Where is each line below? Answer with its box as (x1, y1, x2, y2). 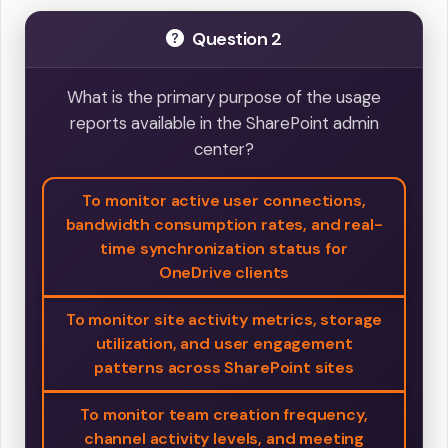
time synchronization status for (100, 237, 348, 259)
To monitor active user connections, (82, 189, 366, 211)
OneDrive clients (158, 261, 290, 283)
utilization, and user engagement (95, 332, 353, 354)
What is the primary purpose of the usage (67, 85, 381, 108)
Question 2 (192, 26, 282, 51)
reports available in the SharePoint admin (69, 111, 379, 134)
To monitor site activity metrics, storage (65, 308, 383, 330)
